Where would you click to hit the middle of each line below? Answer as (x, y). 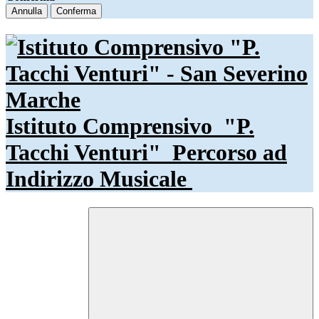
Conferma (76, 11)
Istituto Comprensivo (112, 126)
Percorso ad (230, 152)
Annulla (27, 11)
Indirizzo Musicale (99, 178)
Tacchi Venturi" (86, 152)
